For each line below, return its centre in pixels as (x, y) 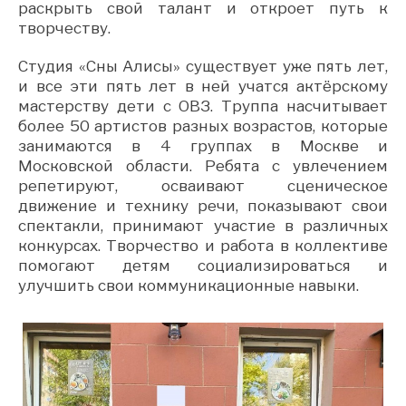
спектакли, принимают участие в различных (203, 225)
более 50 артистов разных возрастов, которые (203, 126)
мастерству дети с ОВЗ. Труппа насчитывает (203, 106)
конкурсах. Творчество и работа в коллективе (203, 245)
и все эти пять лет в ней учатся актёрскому (203, 86)
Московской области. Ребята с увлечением (203, 165)
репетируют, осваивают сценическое (203, 185)
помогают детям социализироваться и (203, 265)
